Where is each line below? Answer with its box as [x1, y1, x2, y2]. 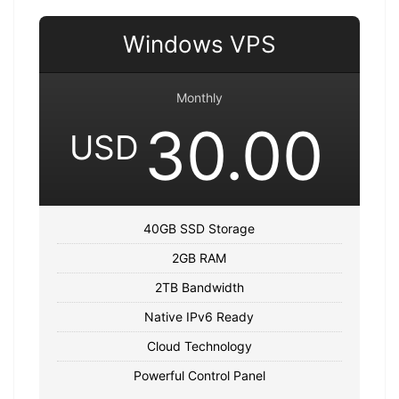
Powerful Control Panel [133, 367, 265, 383]
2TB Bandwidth [154, 279, 244, 295]
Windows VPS [122, 29, 276, 58]
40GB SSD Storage [143, 220, 256, 236]
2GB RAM [172, 249, 227, 265]
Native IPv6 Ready [144, 308, 255, 324]
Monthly [175, 89, 223, 105]
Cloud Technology [146, 338, 252, 354]
